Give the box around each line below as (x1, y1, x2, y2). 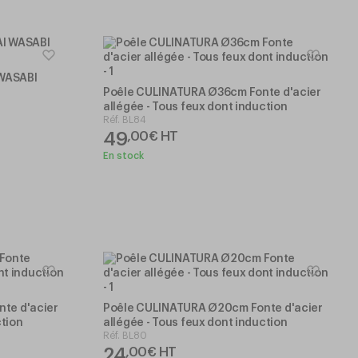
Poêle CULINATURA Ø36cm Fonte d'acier (103, 86, 321, 98)
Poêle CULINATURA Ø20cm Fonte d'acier (103, 302, 323, 314)
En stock (103, 150, 144, 161)
